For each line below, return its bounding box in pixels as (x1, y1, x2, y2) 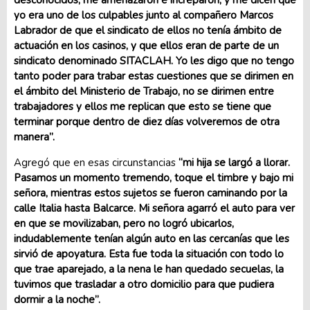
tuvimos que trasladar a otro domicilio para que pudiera (14, 277, 274, 291)
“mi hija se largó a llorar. (176, 156, 290, 170)
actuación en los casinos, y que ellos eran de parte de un (14, 39, 279, 53)
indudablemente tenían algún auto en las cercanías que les (14, 232, 289, 246)
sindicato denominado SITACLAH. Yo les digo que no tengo (14, 54, 294, 68)
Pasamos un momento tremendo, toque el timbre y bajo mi (14, 171, 293, 185)
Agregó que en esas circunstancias (14, 156, 176, 170)
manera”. (14, 130, 55, 144)
